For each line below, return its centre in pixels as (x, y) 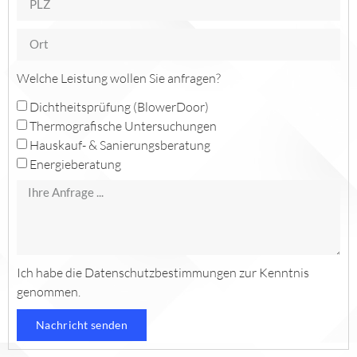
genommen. (49, 291)
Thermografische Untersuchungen (123, 126)
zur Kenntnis (273, 272)
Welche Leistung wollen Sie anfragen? (119, 78)
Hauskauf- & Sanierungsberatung (120, 145)
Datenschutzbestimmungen (161, 272)
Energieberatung (75, 164)
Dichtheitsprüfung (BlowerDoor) (119, 106)
